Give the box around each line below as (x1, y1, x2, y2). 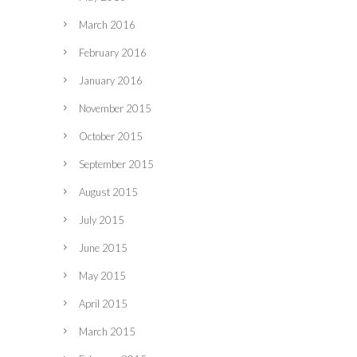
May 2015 (79, 269, 126, 283)
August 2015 (79, 186, 138, 199)
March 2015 (79, 325, 135, 339)
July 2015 (79, 214, 124, 227)
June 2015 (79, 241, 127, 255)
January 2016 (79, 74, 143, 88)
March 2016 (79, 18, 135, 32)
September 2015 (79, 158, 154, 171)
